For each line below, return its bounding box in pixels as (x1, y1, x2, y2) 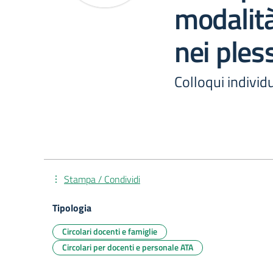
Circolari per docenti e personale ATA (62, 241, 193, 253)
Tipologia (52, 200, 91, 215)
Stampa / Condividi (64, 172, 140, 186)
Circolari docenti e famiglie (62, 225, 157, 238)
